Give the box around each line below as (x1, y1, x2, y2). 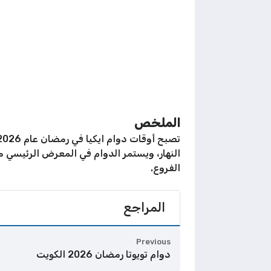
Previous (136, 237, 171, 246)
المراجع (123, 200, 165, 215)
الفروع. (151, 162, 180, 174)
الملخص (134, 115, 180, 130)
